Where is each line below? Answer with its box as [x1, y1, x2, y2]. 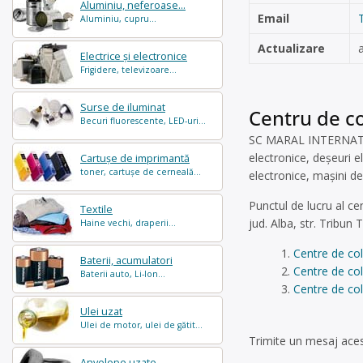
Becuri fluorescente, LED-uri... [80, 115, 206, 126]
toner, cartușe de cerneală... [80, 166, 201, 177]
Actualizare [258, 41, 325, 56]
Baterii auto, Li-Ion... [80, 268, 165, 280]
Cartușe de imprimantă [80, 152, 190, 165]
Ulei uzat [80, 305, 122, 318]
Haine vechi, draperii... [80, 217, 176, 228]
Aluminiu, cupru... [80, 13, 156, 24]
